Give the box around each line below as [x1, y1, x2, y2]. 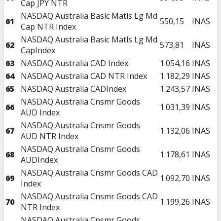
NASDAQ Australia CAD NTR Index [21, 70, 147, 81]
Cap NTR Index [21, 21, 76, 32]
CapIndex [21, 44, 55, 56]
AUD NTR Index [21, 130, 78, 142]
